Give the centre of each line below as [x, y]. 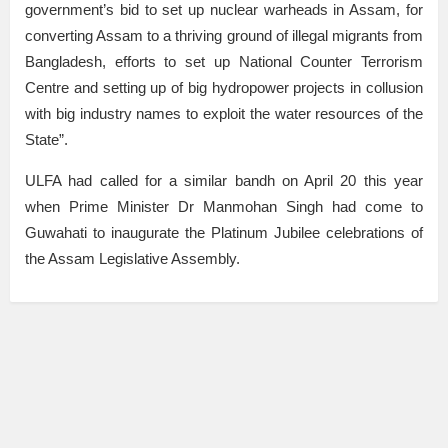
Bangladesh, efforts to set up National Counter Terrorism [224, 62]
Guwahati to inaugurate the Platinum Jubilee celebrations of [224, 233]
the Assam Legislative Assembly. [132, 259]
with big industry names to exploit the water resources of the [224, 114]
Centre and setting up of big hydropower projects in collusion [224, 88]
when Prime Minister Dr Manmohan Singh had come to [224, 207]
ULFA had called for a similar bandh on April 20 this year [224, 181]
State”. [46, 140]
